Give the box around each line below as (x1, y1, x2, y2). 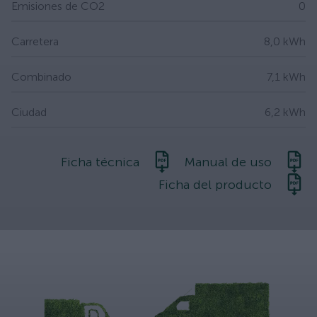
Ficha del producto (158, 176, 272, 192)
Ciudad (11, 105, 47, 119)
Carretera (11, 34, 59, 48)
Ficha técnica (61, 154, 139, 170)
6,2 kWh (265, 105, 306, 119)
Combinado (11, 69, 71, 83)
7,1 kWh (267, 69, 306, 83)
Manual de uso (185, 154, 272, 170)
